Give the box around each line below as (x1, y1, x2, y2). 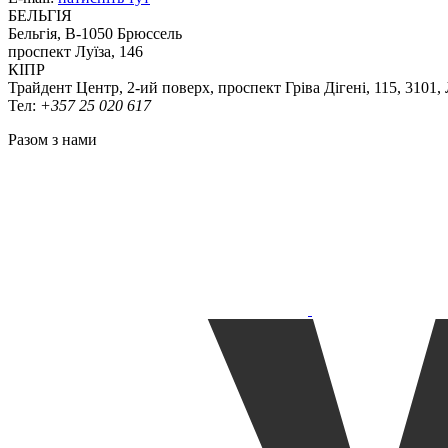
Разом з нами (8, 131, 97, 149)
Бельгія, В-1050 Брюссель (8, 25, 182, 43)
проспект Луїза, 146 (8, 43, 143, 61)
